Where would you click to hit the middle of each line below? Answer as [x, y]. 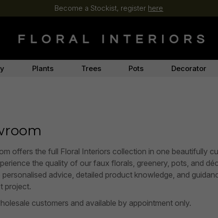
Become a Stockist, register [101, 8]
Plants [43, 68]
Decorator [189, 68]
